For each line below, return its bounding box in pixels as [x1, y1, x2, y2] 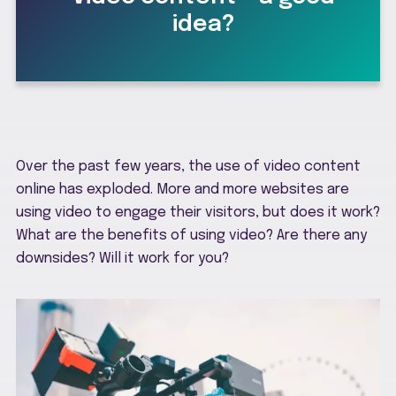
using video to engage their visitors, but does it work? [16, 204, 380, 220]
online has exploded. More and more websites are [16, 181, 349, 197]
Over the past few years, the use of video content [16, 158, 361, 174]
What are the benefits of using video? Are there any [16, 227, 367, 243]
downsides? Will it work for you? [16, 250, 229, 266]
